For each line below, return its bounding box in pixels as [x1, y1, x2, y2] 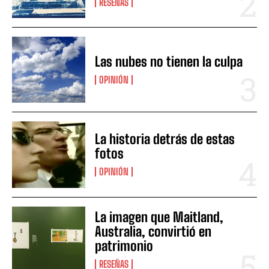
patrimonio [95, 237, 154, 254]
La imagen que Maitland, [95, 208, 224, 225]
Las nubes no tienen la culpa [95, 53, 243, 70]
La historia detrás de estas [95, 131, 235, 148]
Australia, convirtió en [95, 223, 212, 240]
